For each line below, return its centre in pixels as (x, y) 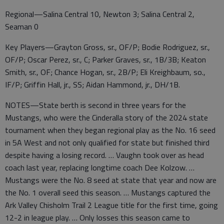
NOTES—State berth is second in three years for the (95, 105)
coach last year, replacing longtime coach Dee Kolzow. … (100, 168)
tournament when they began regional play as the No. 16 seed (110, 130)
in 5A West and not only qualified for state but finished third (107, 143)
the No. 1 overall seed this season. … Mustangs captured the (108, 193)
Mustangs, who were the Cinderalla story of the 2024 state (106, 118)
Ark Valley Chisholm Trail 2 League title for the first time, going (111, 205)
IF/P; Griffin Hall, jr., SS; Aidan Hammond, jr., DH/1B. (92, 85)
